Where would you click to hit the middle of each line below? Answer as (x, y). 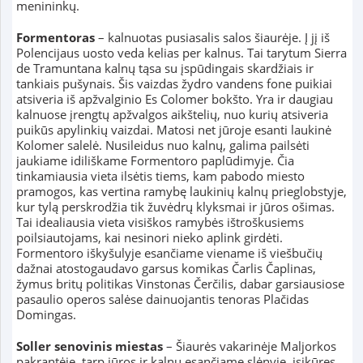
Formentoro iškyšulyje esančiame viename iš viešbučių (169, 253)
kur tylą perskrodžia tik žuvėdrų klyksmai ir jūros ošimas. (175, 207)
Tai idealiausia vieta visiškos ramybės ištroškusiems (160, 222)
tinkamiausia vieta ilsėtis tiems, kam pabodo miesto (160, 176)
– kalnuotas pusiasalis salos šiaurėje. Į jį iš (212, 38)
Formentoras (55, 38)
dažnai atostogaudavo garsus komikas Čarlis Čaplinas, (166, 269)
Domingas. (46, 315)
